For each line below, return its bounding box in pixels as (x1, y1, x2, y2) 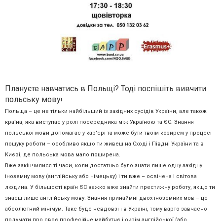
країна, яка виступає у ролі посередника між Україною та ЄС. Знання (5, 118, 194, 125)
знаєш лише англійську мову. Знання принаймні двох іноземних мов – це (5, 194, 208, 201)
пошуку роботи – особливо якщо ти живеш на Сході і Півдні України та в (5, 140, 204, 147)
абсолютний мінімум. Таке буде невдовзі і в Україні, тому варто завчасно (5, 205, 207, 212)
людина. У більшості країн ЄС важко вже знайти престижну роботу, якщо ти (5, 184, 215, 190)
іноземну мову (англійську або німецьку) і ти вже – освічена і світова (5, 173, 197, 180)
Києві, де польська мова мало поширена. (5, 151, 120, 158)
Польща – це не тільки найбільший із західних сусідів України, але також (5, 108, 207, 114)
